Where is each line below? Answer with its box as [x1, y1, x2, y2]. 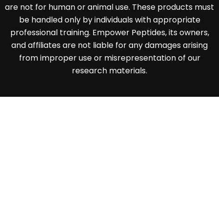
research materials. [72, 65, 147, 77]
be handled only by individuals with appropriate [19, 14, 200, 26]
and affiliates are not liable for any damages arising [11, 40, 208, 51]
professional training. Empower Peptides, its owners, [10, 27, 209, 39]
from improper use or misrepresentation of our [19, 52, 200, 64]
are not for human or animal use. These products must [5, 1, 214, 13]
